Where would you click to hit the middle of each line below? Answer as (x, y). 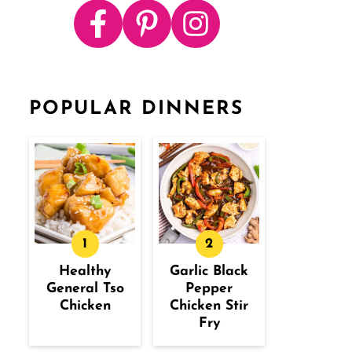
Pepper (209, 289)
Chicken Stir (209, 306)
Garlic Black (209, 271)
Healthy (85, 271)
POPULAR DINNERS (136, 109)
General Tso (85, 289)
